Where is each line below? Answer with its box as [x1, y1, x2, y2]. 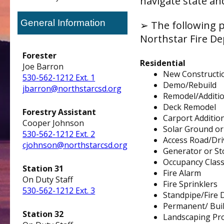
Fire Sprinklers [163, 178, 218, 189]
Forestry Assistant [22, 106, 96, 117]
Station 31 [22, 163, 64, 174]
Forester [22, 50, 57, 61]
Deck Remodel [163, 101, 216, 112]
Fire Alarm [163, 167, 201, 178]
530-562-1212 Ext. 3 [22, 185, 95, 196]
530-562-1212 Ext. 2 [22, 128, 95, 139]
